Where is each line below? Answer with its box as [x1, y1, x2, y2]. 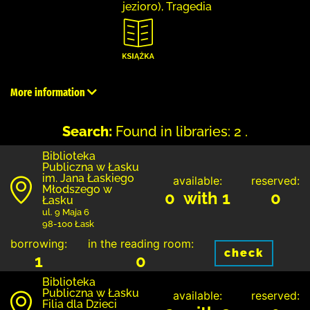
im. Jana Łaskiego [42, 171, 134, 185]
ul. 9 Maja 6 [42, 206, 89, 217]
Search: [62, 122, 112, 140]
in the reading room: [88, 236, 194, 250]
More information [10, 85, 87, 99]
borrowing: [10, 236, 67, 250]
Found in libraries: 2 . [116, 122, 248, 140]
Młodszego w [42, 182, 112, 196]
